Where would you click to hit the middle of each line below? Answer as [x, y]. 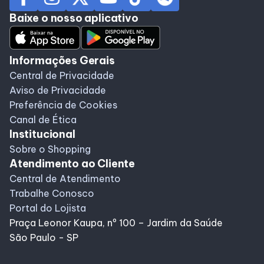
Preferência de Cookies [63, 105]
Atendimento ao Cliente [72, 163]
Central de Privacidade [62, 75]
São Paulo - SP [44, 237]
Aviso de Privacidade [58, 90]
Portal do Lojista [48, 208]
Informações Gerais [62, 60]
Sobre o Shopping [50, 149]
